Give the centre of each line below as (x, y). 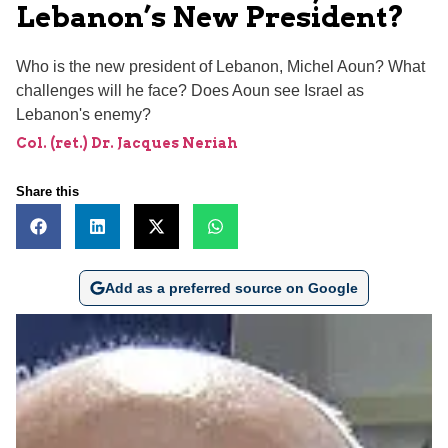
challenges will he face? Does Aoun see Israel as (190, 90)
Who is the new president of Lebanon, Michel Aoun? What (220, 66)
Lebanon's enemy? (83, 114)
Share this (47, 191)
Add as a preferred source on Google (231, 287)
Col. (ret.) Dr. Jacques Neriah (127, 142)
